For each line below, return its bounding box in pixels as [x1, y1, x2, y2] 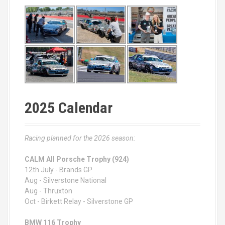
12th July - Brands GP [25, 166, 92, 174]
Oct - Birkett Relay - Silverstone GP [25, 197, 133, 206]
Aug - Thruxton [25, 187, 72, 195]
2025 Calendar [25, 99, 113, 117]
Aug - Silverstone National [25, 176, 106, 185]
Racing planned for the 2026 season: [25, 134, 135, 143]
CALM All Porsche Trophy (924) [25, 155, 129, 164]
